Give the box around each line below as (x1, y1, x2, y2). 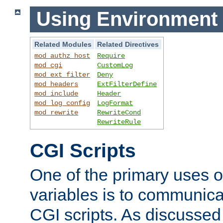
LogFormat (97, 99, 133, 107)
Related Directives (97, 40, 159, 48)
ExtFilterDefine (97, 80, 157, 88)
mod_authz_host (34, 51, 91, 60)
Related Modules (34, 40, 92, 48)
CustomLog (97, 61, 133, 69)
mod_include (34, 89, 79, 98)
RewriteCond (97, 108, 141, 116)
